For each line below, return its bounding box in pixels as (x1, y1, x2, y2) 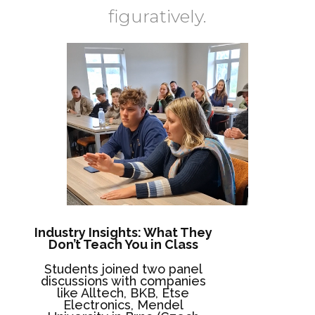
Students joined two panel (44, 261, 202, 276)
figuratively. (108, 6, 207, 27)
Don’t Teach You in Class (48, 236, 198, 252)
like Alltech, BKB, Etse (57, 285, 190, 300)
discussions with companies (40, 273, 206, 288)
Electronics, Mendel (63, 297, 184, 312)
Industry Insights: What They (34, 224, 212, 240)
